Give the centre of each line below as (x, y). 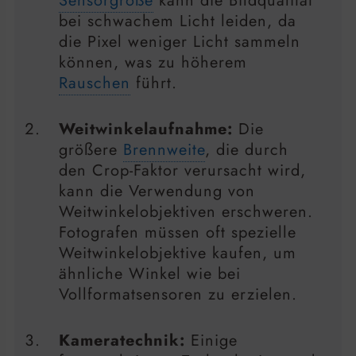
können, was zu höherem (153, 63)
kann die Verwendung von (157, 192)
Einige (211, 341)
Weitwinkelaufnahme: (146, 130)
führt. (154, 83)
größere (91, 150)
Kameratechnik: (122, 341)
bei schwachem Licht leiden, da (178, 21)
